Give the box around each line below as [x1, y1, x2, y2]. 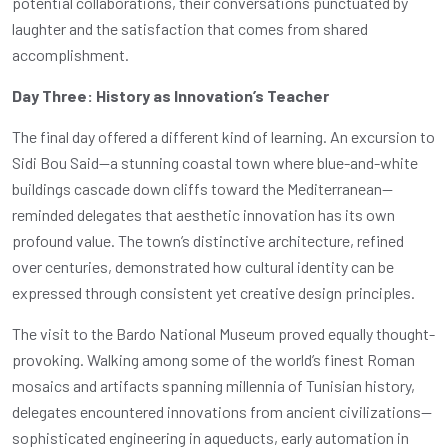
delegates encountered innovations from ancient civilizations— [12, 401, 432, 421]
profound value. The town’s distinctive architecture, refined [12, 230, 404, 250]
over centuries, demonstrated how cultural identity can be [12, 256, 394, 276]
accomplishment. [12, 44, 129, 64]
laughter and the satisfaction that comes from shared [12, 18, 368, 38]
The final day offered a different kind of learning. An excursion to [12, 126, 435, 146]
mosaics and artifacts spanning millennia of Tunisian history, [12, 375, 415, 395]
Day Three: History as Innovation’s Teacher [12, 85, 329, 105]
